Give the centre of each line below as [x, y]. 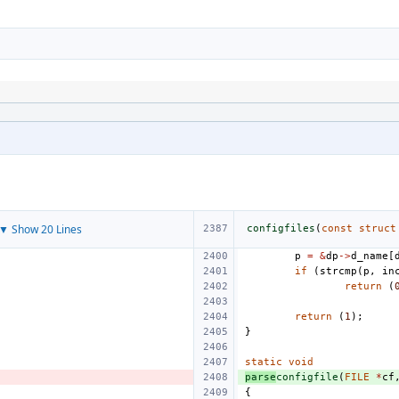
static [264, 362]
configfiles [281, 228]
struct [378, 228]
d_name [370, 256]
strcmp [338, 271]
